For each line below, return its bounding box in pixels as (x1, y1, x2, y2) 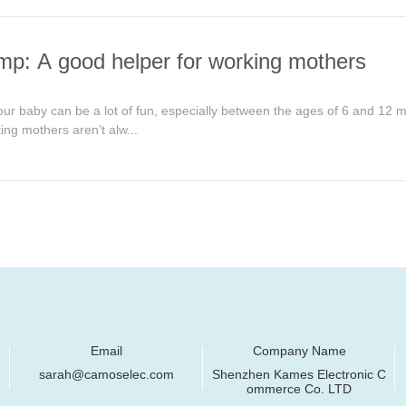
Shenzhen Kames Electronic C (212, 367, 387, 382)
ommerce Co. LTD (246, 382, 353, 396)
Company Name (252, 343, 346, 358)
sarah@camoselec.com (38, 367, 174, 382)
